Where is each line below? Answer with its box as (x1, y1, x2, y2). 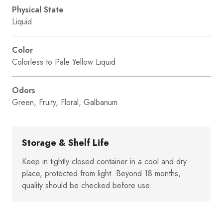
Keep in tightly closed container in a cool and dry (22, 155, 187, 167)
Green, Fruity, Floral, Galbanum (12, 96, 117, 108)
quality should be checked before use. (22, 179, 152, 191)
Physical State (12, 3, 64, 15)
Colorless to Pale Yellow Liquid (12, 56, 115, 68)
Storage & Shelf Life (22, 136, 109, 149)
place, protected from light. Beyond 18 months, (22, 167, 181, 179)
